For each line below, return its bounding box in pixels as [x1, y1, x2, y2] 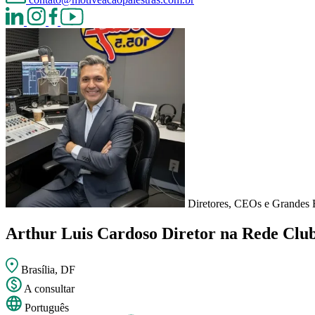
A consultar [24, 282, 75, 295]
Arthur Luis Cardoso [6, 224, 162, 243]
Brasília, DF [21, 263, 75, 276]
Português [25, 301, 69, 314]
